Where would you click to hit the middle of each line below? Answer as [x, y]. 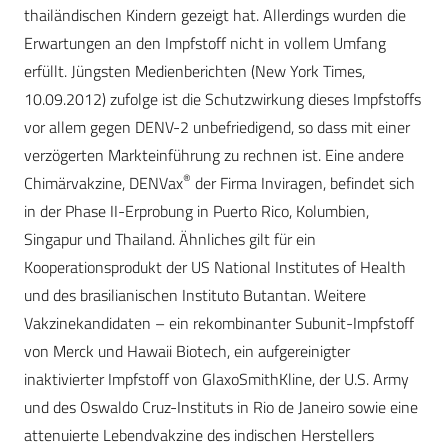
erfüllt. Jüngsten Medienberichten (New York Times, [194, 71]
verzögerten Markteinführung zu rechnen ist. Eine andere [214, 155]
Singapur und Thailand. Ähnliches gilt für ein [170, 239]
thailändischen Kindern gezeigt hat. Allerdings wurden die [215, 15]
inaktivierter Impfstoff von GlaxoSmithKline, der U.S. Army [216, 379]
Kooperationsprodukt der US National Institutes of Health [215, 267]
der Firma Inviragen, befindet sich [303, 183]
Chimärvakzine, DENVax [103, 183]
